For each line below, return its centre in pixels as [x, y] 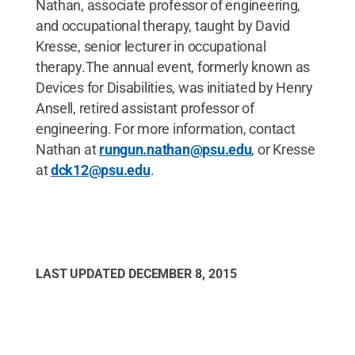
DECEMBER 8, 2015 [182, 274]
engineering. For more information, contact [165, 129]
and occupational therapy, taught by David [162, 26]
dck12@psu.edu [101, 170]
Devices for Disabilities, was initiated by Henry [174, 88]
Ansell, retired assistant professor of [145, 108]
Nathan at [67, 149]
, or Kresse [283, 149]
